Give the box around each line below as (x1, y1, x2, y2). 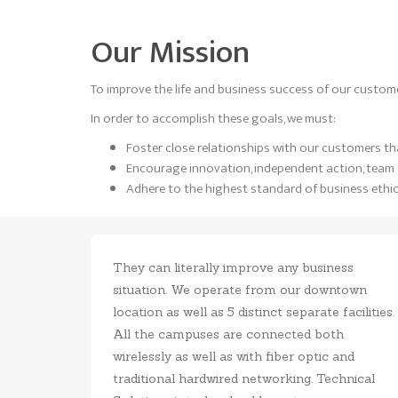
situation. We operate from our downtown (113, 281, 367, 298)
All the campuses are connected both (113, 325, 344, 342)
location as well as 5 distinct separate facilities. (113, 303, 394, 320)
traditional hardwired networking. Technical (113, 370, 375, 386)
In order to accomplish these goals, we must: (91, 107, 336, 130)
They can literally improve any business (113, 259, 354, 275)
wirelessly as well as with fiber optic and (113, 347, 354, 364)
